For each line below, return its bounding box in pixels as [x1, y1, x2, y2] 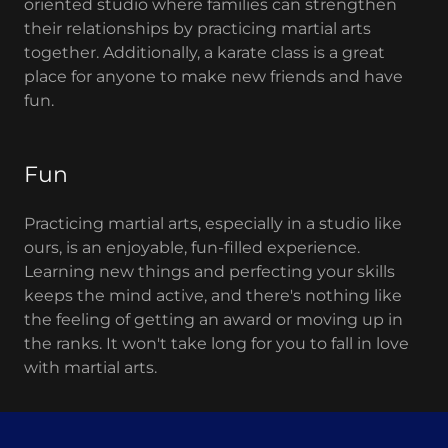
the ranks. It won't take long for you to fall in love [24, 334, 409, 354]
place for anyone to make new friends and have [24, 67, 403, 87]
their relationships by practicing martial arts [24, 19, 371, 39]
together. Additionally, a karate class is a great [24, 43, 385, 63]
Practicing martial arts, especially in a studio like [24, 214, 402, 234]
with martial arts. [24, 358, 157, 378]
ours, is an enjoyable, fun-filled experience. [24, 238, 360, 258]
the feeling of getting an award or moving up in [24, 310, 403, 330]
